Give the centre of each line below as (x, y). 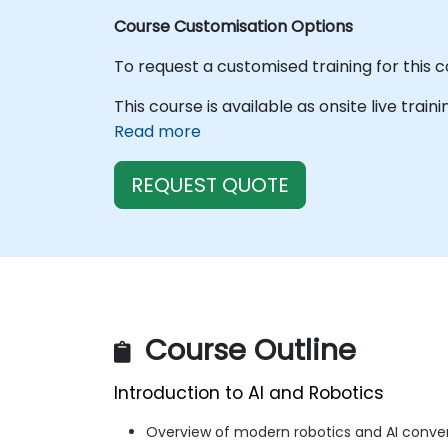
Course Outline (246, 350)
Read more (157, 131)
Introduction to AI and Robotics (249, 393)
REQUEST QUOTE (210, 184)
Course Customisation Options (233, 26)
